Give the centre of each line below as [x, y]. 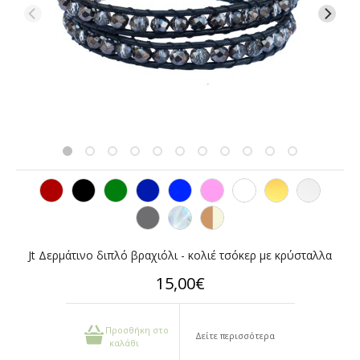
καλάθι [125, 343]
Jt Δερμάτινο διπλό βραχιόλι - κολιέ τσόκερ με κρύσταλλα [180, 255]
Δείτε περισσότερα [235, 335]
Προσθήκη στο [137, 330]
